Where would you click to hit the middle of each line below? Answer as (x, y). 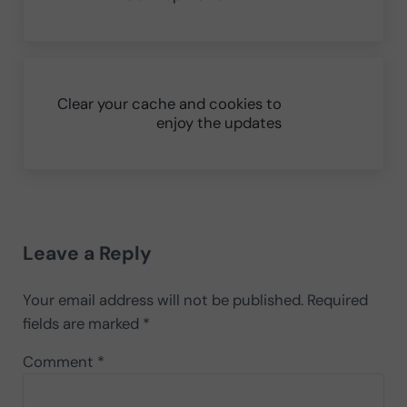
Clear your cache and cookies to (170, 103)
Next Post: (57, 68)
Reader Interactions (126, 220)
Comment (60, 361)
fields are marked (82, 323)
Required (337, 299)
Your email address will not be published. (163, 299)
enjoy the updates (219, 122)
